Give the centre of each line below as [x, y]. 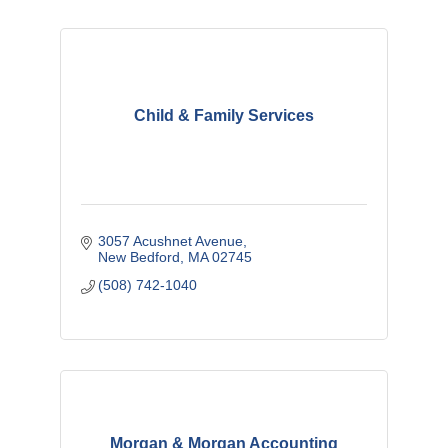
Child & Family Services [223, 115]
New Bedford [139, 256]
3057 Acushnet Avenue [171, 240]
